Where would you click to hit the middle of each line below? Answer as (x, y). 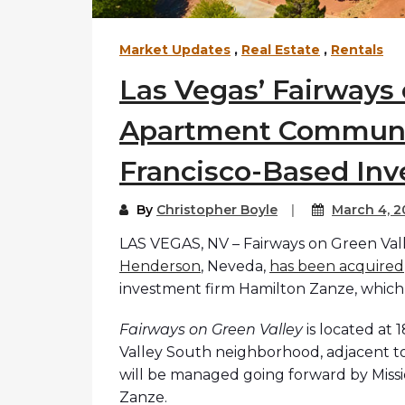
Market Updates (175, 50)
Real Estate (281, 50)
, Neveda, (235, 267)
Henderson (160, 267)
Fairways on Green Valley (211, 330)
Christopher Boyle (217, 210)
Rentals (357, 50)
